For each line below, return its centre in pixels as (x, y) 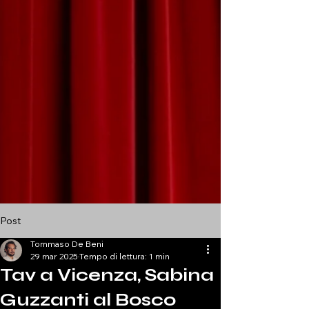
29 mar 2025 (54, 256)
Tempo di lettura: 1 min (124, 256)
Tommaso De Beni (67, 244)
